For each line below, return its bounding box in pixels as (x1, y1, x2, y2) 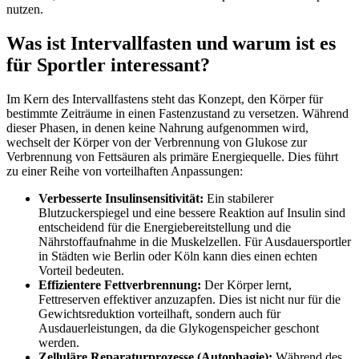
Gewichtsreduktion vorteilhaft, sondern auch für (38, 306, 280, 321)
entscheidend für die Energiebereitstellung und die (38, 220, 291, 234)
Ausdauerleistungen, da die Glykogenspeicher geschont (38, 321, 319, 335)
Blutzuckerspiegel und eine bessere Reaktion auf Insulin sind (38, 205, 345, 220)
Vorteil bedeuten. (38, 263, 124, 277)
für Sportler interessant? (6, 54, 210, 75)
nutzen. (6, 2, 43, 16)
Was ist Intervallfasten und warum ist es (6, 32, 336, 54)
